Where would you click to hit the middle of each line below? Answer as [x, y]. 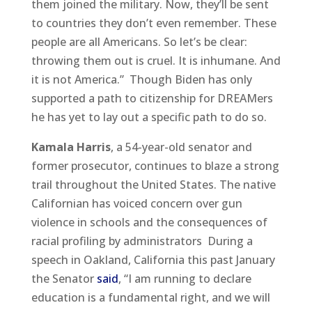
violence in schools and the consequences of [149, 222]
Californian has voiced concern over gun [136, 203]
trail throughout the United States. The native [153, 184]
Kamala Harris [71, 147]
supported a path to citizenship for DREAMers [152, 98]
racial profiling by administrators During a [142, 241]
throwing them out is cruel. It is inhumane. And [156, 60]
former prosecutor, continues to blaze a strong [155, 165]
